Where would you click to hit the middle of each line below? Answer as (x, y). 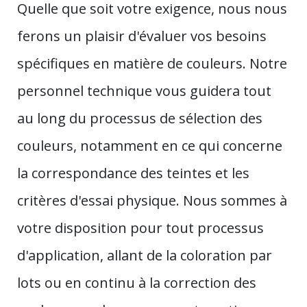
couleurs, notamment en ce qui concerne (150, 145)
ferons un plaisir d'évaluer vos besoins (142, 36)
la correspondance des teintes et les (133, 173)
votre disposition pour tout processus (140, 228)
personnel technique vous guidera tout (144, 90)
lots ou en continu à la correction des (137, 282)
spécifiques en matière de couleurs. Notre (152, 63)
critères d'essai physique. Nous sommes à (152, 200)
